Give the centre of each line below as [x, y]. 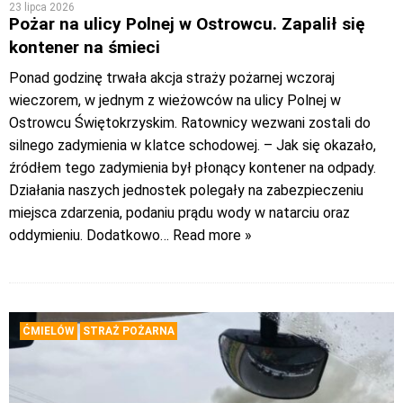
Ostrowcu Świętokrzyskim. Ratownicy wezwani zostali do [190, 122]
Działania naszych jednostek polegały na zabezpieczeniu [186, 190]
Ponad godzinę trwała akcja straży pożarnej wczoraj [172, 77]
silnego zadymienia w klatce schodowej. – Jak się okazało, [193, 145]
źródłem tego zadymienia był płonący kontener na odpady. [193, 167]
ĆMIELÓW [49, 331]
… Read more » [206, 235]
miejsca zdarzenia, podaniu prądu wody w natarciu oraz [179, 212]
